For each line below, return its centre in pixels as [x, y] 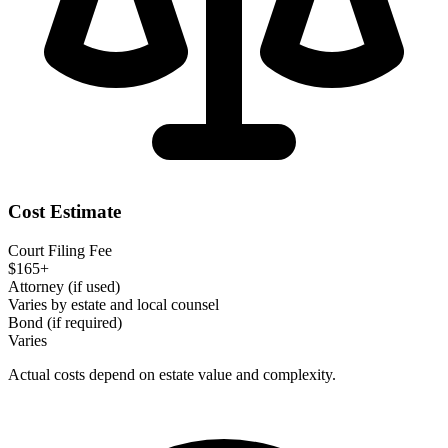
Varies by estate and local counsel [113, 305]
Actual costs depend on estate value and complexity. [172, 375]
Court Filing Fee [60, 251]
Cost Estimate [64, 212]
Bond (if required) [65, 323]
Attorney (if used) [64, 287]
